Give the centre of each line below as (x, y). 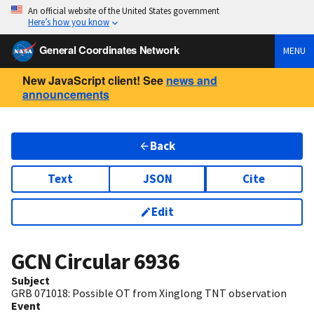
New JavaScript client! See (93, 80)
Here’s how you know (69, 22)
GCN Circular (73, 262)
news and (192, 80)
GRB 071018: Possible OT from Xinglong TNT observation (149, 293)
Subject (30, 281)
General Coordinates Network (109, 49)
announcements (66, 94)
